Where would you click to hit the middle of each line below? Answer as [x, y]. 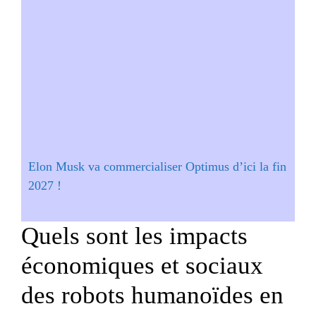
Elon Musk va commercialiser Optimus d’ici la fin [157, 166]
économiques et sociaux [142, 265]
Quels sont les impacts [134, 236]
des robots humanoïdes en [152, 295]
